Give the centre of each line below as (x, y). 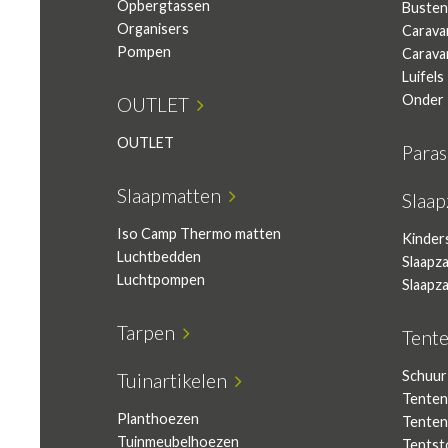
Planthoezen (158, 418)
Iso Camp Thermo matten (199, 233)
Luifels (423, 76)
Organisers (153, 28)
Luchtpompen (161, 279)
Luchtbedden (159, 256)
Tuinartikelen (176, 380)
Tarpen (150, 332)
